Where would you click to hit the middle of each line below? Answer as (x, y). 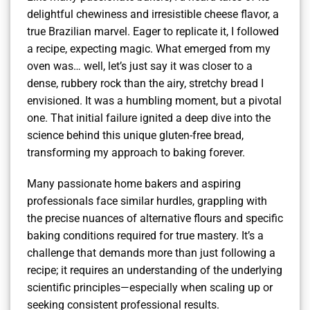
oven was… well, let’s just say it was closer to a (140, 66)
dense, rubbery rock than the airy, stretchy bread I (145, 83)
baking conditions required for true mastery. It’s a (145, 236)
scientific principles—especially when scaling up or (150, 288)
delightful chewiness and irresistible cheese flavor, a (153, 14)
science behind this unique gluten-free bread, (135, 135)
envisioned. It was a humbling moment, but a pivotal (154, 100)
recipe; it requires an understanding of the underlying (155, 271)
